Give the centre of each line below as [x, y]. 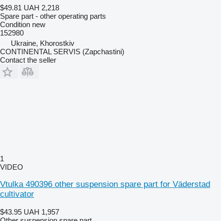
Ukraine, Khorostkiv [43, 43]
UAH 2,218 [41, 7]
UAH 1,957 [41, 212]
